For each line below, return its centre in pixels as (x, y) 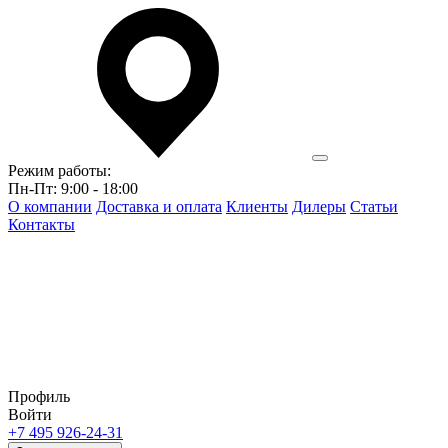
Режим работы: (59, 170)
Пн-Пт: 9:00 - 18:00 (73, 188)
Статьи (374, 206)
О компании (50, 206)
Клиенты (257, 206)
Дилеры (319, 206)
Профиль (39, 396)
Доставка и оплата (159, 206)
